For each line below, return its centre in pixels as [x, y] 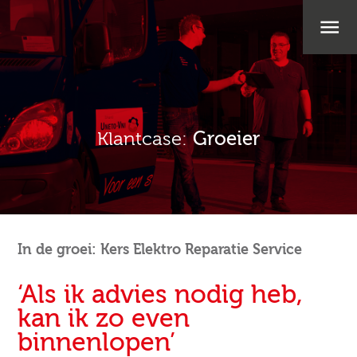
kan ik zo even [104, 319]
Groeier [226, 140]
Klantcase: [145, 140]
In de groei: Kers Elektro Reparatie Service [160, 250]
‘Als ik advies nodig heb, [161, 295]
